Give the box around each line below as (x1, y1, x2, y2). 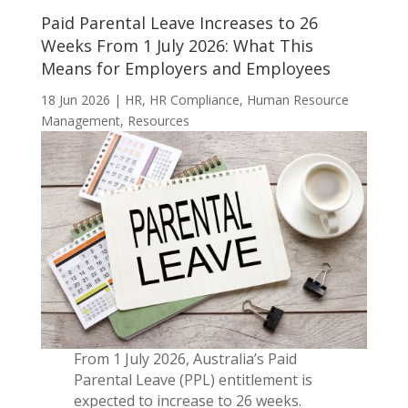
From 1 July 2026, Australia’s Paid (73, 348, 297, 369)
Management (40, 111, 120, 129)
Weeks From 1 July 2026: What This (40, 34, 313, 56)
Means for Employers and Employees (40, 56, 331, 79)
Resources (127, 111, 189, 129)
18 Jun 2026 (40, 90, 110, 108)
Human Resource (246, 90, 349, 108)
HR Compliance (148, 90, 240, 108)
